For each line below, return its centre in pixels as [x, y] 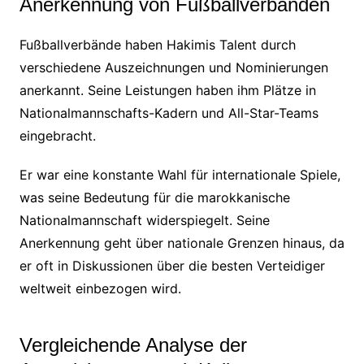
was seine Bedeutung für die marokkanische [154, 197]
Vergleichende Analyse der [133, 344]
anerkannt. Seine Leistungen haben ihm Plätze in [167, 90]
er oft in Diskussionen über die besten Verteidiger [172, 265]
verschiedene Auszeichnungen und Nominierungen [173, 67]
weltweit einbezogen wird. [100, 288]
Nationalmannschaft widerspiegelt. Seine [144, 220]
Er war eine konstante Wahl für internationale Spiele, [180, 174]
